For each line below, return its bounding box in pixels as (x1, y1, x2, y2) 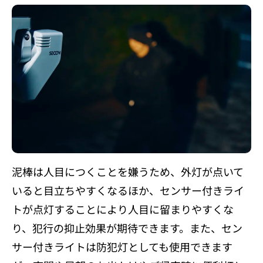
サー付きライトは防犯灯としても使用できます (12, 239, 232, 255)
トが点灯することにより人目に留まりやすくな (12, 201, 234, 217)
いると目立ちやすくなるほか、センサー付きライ (12, 183, 244, 198)
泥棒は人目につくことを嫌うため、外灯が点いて (12, 164, 244, 180)
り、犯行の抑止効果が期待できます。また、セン (12, 220, 242, 236)
